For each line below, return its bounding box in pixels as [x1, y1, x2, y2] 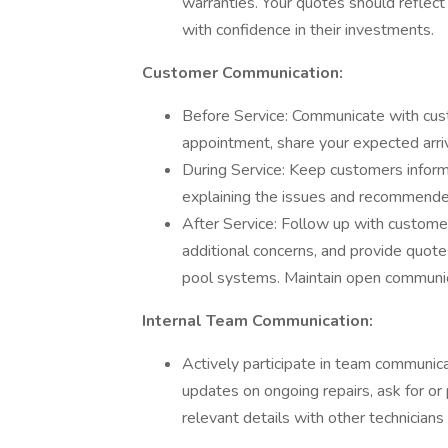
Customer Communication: [142, 62, 343, 84]
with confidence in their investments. [182, 19, 434, 41]
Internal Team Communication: [142, 310, 373, 332]
